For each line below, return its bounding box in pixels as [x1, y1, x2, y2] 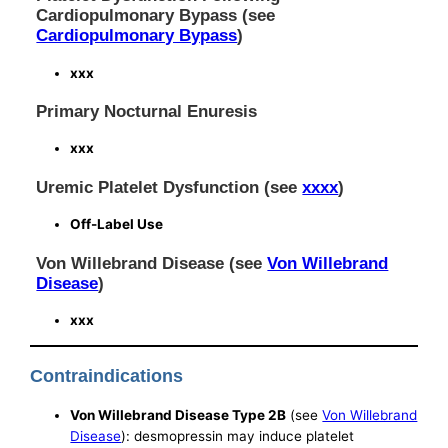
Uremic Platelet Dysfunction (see [36, 176, 303, 197]
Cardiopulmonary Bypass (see [36, 5, 276, 26]
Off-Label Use [70, 216, 164, 233]
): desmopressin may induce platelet [121, 427, 355, 444]
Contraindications [30, 365, 184, 386]
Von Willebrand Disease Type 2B [70, 406, 287, 423]
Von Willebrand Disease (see [36, 252, 268, 273]
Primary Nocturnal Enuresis [36, 101, 258, 122]
